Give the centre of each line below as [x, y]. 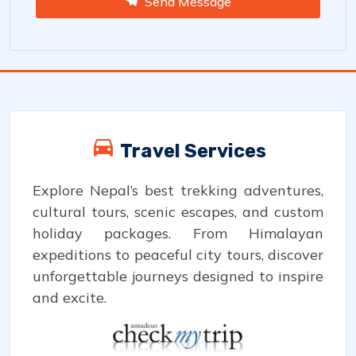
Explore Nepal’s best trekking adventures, [178, 190]
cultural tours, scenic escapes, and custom [178, 212]
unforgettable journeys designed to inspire [178, 276]
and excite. [70, 298]
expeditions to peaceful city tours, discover [178, 255]
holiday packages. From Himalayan [178, 233]
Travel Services [191, 151]
